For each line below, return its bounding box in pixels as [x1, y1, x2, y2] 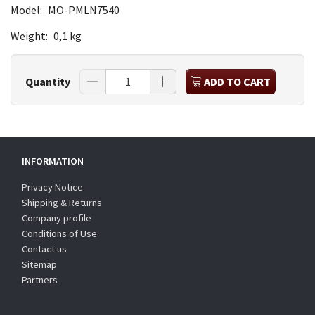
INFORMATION [22, 155, 84, 167]
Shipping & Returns [22, 196, 102, 209]
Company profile [22, 212, 91, 224]
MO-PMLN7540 [48, 2, 120, 17]
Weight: [11, 28, 50, 43]
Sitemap [22, 258, 57, 271]
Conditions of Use [22, 227, 97, 240]
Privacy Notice [22, 181, 83, 193]
